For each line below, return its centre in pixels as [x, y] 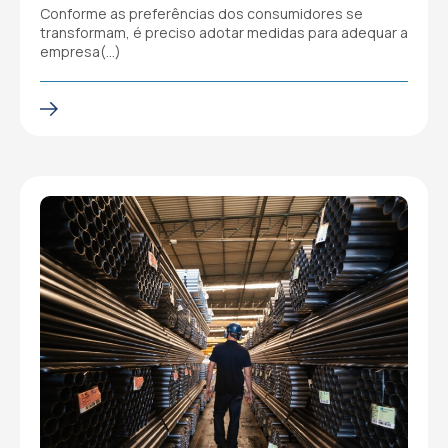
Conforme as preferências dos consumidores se [201, 13]
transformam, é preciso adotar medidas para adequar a [224, 32]
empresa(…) [80, 51]
